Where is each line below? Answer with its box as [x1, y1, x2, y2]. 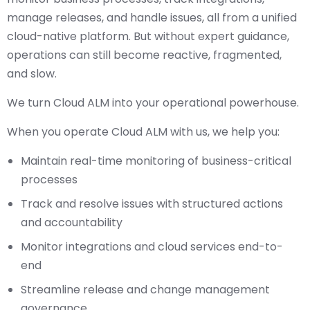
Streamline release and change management [21, 282, 270, 298]
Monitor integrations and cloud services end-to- [21, 239, 283, 255]
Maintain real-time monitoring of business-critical [21, 153, 291, 169]
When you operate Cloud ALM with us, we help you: [7, 124, 280, 140]
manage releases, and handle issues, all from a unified [7, 10, 297, 26]
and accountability [21, 215, 122, 230]
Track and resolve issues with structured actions [21, 196, 283, 212]
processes [21, 172, 77, 188]
